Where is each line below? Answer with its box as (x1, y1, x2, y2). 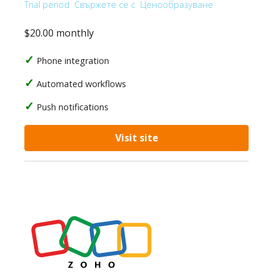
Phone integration (37, 55, 109, 66)
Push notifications (37, 101, 108, 113)
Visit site (115, 131, 158, 144)
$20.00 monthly (24, 26, 94, 40)
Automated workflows (37, 78, 126, 90)
